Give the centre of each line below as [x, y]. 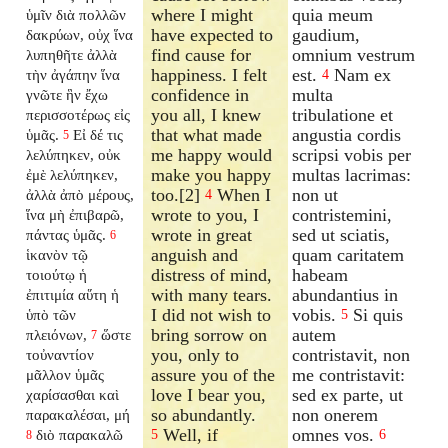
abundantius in [345, 294]
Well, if [188, 434]
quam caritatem [348, 254]
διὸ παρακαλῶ [80, 434]
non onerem [335, 414]
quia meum [333, 14]
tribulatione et [343, 114]
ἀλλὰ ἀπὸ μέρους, [80, 194]
